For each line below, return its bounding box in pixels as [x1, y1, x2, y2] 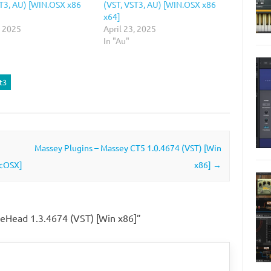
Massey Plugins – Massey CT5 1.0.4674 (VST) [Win [34, 142, 221, 153]
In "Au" [103, 34, 129, 46]
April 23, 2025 [103, 22, 156, 34]
